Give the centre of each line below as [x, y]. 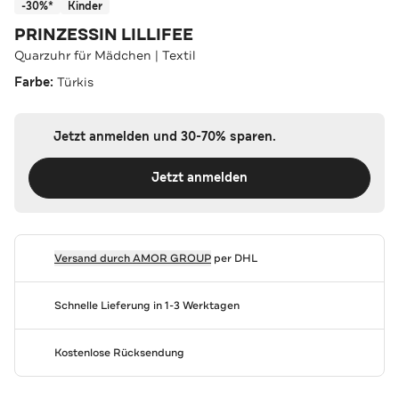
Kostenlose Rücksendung [119, 352]
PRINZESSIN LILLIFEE [104, 34]
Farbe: [36, 82]
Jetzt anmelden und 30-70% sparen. [164, 136]
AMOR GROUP [171, 258]
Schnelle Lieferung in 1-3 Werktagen [147, 305]
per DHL [234, 258]
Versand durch [93, 258]
